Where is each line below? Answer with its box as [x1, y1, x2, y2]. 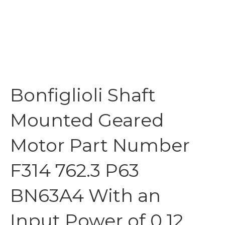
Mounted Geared [10, 109, 164, 131]
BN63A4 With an [10, 184, 161, 206]
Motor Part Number [10, 134, 190, 156]
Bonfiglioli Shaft [10, 84, 156, 106]
